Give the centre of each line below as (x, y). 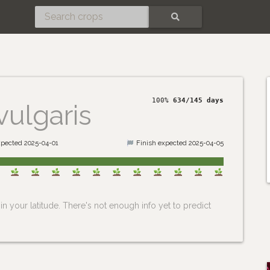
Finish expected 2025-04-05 (179, 143)
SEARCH (174, 25)
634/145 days (199, 100)
